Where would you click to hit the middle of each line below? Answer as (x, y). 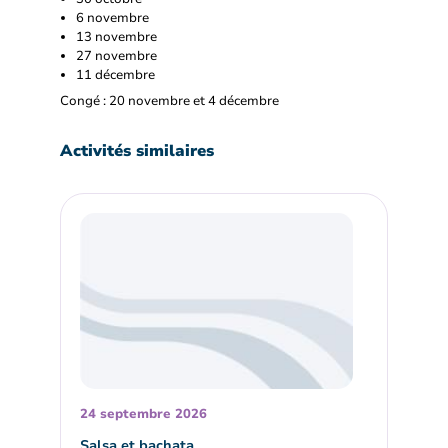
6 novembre (112, 17)
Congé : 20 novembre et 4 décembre (169, 100)
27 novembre (116, 55)
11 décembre (115, 74)
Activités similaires (137, 150)
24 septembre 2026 (144, 413)
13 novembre (116, 36)
